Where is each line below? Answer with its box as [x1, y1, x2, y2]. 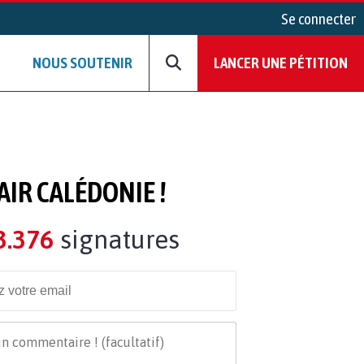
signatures [53, 223, 180, 254]
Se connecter [281, 10, 356, 28]
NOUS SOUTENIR [32, 54, 132, 72]
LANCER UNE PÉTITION [214, 54, 348, 72]
